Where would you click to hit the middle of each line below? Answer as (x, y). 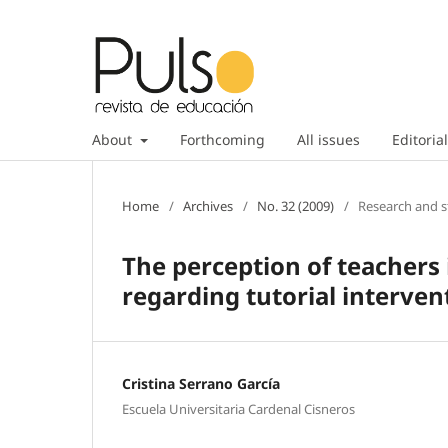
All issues (328, 139)
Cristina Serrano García (201, 383)
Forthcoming (222, 139)
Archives (208, 205)
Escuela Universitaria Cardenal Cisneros (238, 409)
